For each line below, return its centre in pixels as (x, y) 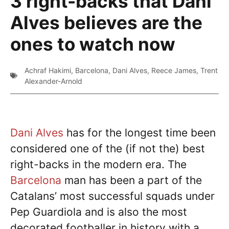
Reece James (174, 70)
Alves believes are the (106, 22)
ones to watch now (93, 44)
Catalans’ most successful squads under (112, 196)
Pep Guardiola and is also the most (99, 212)
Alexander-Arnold (53, 81)
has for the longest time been (140, 133)
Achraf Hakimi (48, 70)
